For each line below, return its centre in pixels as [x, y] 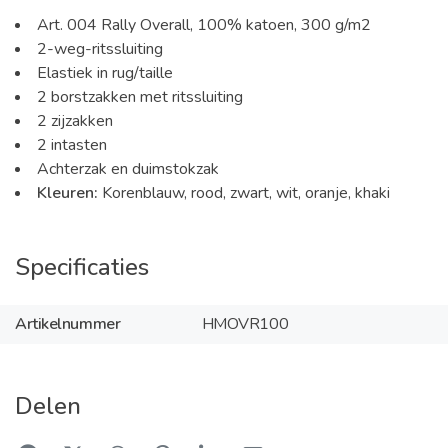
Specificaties [82, 266]
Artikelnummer [68, 324]
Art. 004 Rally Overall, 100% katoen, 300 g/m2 [204, 24]
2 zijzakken [75, 120]
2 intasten [72, 144]
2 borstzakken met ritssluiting [140, 96]
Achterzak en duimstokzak [128, 168]
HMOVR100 [245, 324]
